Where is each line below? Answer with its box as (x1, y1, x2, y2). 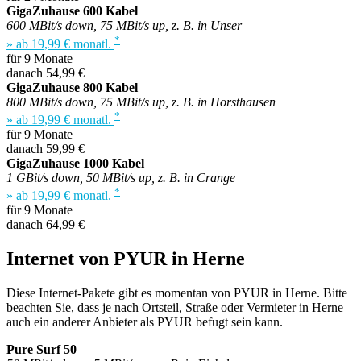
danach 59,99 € (6, 141, 85, 156)
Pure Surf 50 (6, 342, 77, 357)
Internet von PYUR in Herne (6, 248, 245, 270)
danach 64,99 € (6, 218, 85, 232)
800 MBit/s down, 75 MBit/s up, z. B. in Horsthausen (6, 94, 276, 109)
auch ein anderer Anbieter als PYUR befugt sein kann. (6, 315, 283, 330)
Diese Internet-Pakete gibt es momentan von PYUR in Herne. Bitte (6, 286, 347, 301)
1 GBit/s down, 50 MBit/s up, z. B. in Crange (6, 170, 235, 185)
